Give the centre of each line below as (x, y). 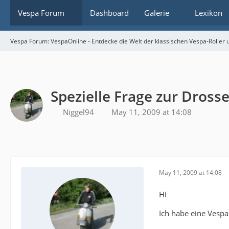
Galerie (157, 13)
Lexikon (209, 13)
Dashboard (109, 13)
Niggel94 (78, 112)
